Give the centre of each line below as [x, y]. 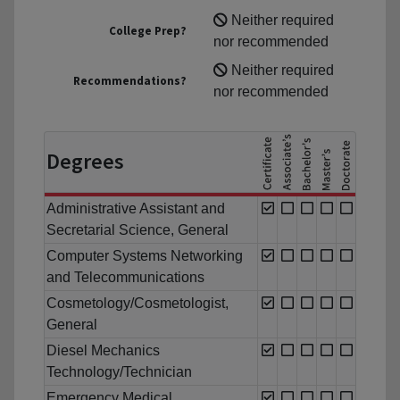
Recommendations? [130, 81]
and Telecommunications [125, 278]
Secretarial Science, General [137, 230]
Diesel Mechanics [103, 351]
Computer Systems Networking [145, 256]
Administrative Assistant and [136, 209]
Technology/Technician [119, 372]
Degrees [85, 162]
